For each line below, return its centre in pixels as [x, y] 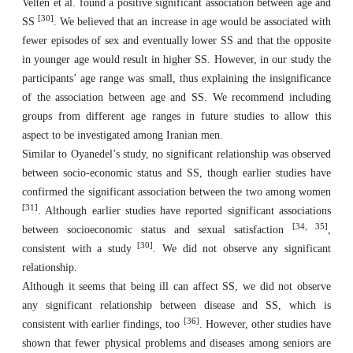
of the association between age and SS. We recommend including [176, 97]
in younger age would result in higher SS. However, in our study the [176, 59]
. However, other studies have [265, 324]
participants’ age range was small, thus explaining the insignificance [176, 78]
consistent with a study [80, 249]
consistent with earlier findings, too [103, 324]
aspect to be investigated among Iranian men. [123, 135]
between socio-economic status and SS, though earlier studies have [176, 173]
